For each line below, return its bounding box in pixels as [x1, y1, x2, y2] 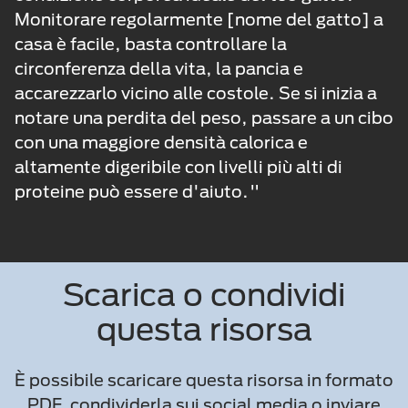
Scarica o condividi [63, 276, 345, 313]
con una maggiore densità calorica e [15, 132, 308, 153]
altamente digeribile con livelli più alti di [15, 157, 342, 178]
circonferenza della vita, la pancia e [15, 58, 303, 79]
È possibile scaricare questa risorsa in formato [15, 370, 393, 391]
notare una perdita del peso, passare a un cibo [15, 107, 393, 128]
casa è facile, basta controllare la [15, 34, 287, 55]
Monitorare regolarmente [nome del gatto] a [15, 9, 383, 30]
